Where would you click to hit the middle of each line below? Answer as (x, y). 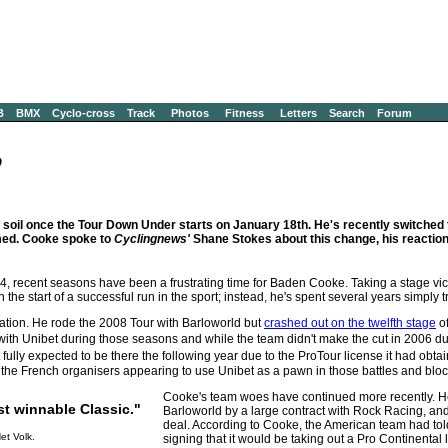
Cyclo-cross (83, 113)
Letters (298, 113)
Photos (190, 113)
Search (347, 113)
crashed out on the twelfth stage (350, 322)
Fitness (244, 113)
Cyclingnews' (152, 238)
